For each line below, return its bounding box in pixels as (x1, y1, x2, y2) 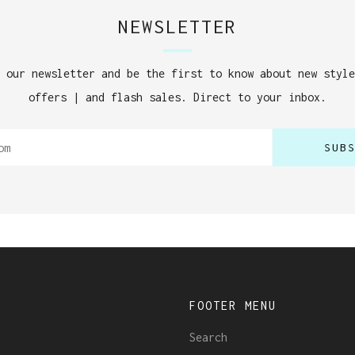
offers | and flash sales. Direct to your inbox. (29, 90, 326, 105)
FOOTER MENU (189, 299, 277, 313)
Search (189, 330, 227, 345)
